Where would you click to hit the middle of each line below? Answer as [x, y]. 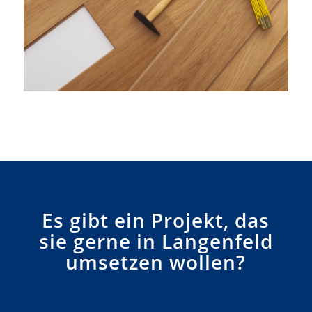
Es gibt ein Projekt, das [156, 220]
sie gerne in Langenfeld [156, 241]
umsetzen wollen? [156, 262]
